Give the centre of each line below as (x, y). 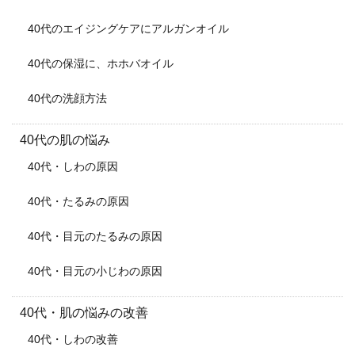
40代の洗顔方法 (67, 98)
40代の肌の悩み (65, 139)
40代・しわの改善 (73, 339)
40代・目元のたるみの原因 (95, 236)
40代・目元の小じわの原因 (95, 271)
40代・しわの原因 (73, 166)
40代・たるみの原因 (78, 201)
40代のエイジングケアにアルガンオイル (128, 28)
